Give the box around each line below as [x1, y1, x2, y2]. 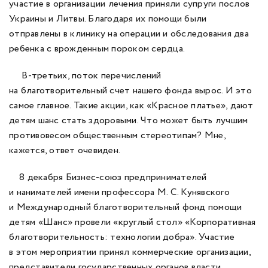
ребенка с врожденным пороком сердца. [9, 42, 185, 56]
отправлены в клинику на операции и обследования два [9, 27, 249, 41]
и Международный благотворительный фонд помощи [9, 200, 242, 214]
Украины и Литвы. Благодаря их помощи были [9, 12, 207, 26]
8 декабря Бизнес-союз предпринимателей [9, 170, 207, 184]
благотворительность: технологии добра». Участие [9, 230, 234, 244]
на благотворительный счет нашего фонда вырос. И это [9, 84, 252, 98]
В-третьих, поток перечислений [9, 69, 162, 83]
